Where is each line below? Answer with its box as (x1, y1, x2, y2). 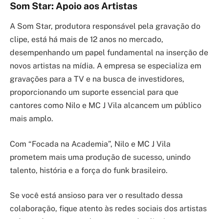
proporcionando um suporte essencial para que (10, 88, 178, 97)
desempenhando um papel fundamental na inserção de (10, 48, 208, 58)
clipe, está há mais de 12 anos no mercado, (10, 35, 163, 44)
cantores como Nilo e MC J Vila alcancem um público (10, 101, 201, 110)
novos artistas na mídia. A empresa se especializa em (10, 61, 201, 71)
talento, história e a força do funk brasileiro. (10, 165, 168, 175)
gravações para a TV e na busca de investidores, (10, 74, 184, 84)
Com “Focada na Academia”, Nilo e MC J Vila (10, 139, 171, 149)
